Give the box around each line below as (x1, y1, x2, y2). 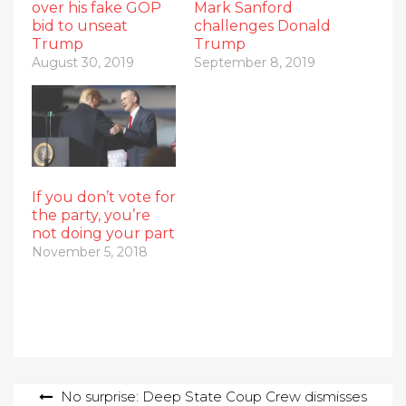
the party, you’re (32, 207, 150, 225)
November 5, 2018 (32, 244, 148, 261)
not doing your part (32, 225, 175, 243)
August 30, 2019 (32, 53, 134, 71)
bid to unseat (32, 16, 128, 34)
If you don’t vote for (32, 188, 176, 207)
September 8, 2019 (194, 53, 315, 71)
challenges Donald (194, 16, 331, 34)
